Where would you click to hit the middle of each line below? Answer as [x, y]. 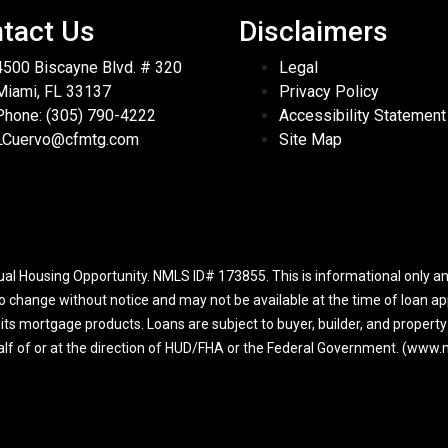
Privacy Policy [329, 92]
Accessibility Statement [362, 116]
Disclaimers [313, 32]
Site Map [310, 140]
